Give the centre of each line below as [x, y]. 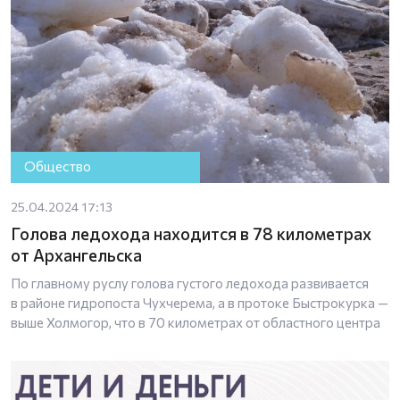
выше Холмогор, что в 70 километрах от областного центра [196, 322]
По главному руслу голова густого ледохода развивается [190, 283]
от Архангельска [76, 254]
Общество [58, 167]
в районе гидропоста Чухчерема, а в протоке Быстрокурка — [200, 302]
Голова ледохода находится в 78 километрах [191, 233]
